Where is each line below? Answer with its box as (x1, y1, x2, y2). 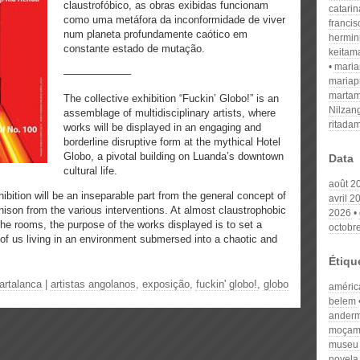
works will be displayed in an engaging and (63, 121, 261, 133)
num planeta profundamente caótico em (63, 28, 247, 40)
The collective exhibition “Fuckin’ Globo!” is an (63, 92, 279, 104)
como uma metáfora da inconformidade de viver (63, 14, 285, 26)
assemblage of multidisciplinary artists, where (63, 107, 276, 119)
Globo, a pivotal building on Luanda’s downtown (63, 150, 284, 162)
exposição (142, 278, 190, 290)
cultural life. (63, 165, 117, 177)
